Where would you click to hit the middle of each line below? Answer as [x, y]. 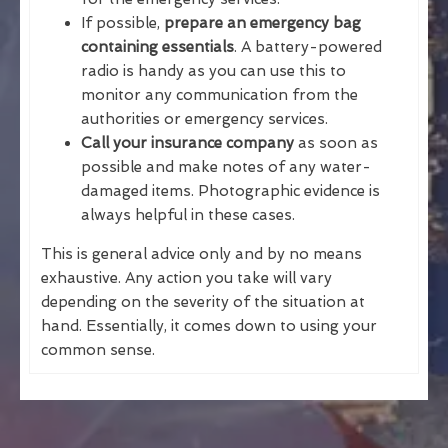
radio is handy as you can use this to [213, 70]
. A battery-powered [308, 46]
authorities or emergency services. [204, 118]
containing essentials [157, 46]
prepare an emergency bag [262, 22]
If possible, [122, 22]
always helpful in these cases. [188, 214]
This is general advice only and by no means [201, 253]
